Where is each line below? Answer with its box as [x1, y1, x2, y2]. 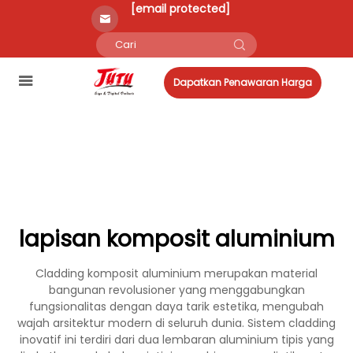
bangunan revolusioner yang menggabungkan [48, 282, 305, 298]
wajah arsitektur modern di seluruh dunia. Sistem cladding [17, 315, 336, 331]
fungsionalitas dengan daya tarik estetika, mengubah [29, 299, 324, 314]
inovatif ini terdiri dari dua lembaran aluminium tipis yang [19, 332, 334, 347]
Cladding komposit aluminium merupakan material [35, 266, 318, 281]
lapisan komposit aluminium [18, 224, 335, 255]
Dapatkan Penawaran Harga [173, 76, 312, 89]
